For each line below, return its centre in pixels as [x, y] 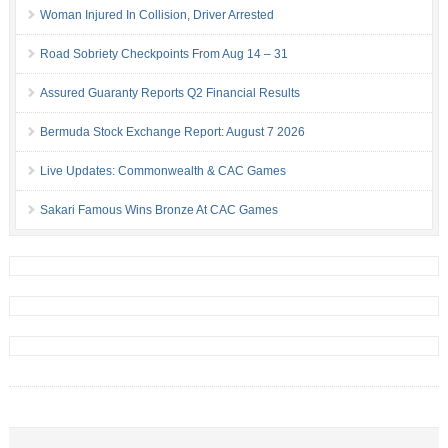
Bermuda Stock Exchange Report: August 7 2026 [172, 131]
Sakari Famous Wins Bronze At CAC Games [158, 209]
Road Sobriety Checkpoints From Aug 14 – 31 [163, 53]
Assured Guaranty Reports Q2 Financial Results [169, 92]
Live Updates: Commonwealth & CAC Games [162, 170]
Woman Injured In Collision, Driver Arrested [156, 14]
